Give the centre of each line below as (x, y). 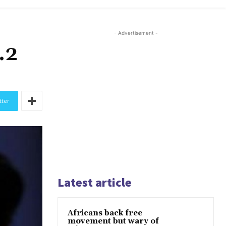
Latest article (95, 183)
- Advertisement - (136, 33)
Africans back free (105, 213)
